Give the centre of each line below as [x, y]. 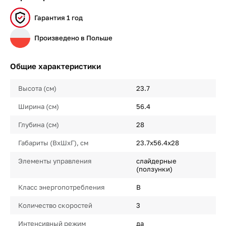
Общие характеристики [55, 66]
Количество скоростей [55, 205]
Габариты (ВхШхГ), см [53, 143]
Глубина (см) [39, 125]
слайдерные [156, 161]
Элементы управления [55, 161]
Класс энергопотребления [61, 187]
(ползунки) [154, 169]
